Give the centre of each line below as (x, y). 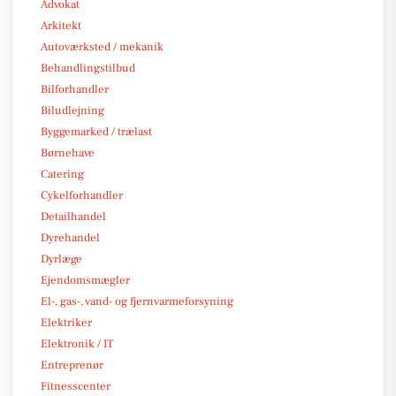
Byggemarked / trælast (96, 131)
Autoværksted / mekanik (102, 46)
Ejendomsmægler (85, 280)
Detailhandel (73, 216)
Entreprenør (72, 365)
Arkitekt (61, 25)
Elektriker (66, 322)
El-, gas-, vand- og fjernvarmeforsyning (137, 301)
